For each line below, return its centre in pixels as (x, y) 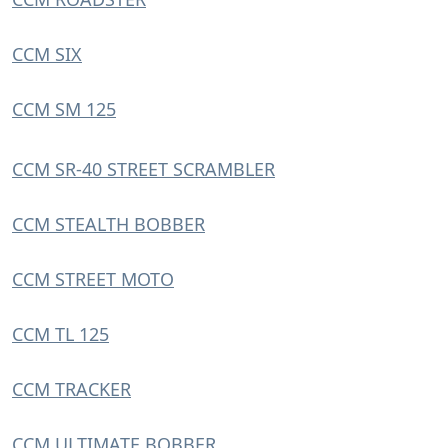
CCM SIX (47, 54)
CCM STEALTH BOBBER (108, 224)
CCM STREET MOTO (93, 279)
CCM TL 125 (60, 334)
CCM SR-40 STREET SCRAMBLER (143, 169)
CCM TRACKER (71, 389)
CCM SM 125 (64, 109)
